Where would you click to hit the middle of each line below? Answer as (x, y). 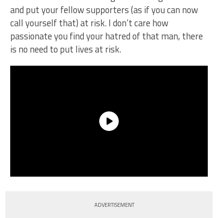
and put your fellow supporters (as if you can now (104, 10)
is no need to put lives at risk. (66, 49)
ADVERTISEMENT (115, 205)
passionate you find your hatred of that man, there (107, 36)
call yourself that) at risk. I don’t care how (90, 23)
